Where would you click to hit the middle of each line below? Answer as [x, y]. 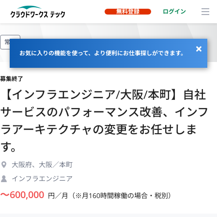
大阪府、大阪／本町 [42, 164]
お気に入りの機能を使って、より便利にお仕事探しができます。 [103, 53]
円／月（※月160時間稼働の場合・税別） [111, 195]
